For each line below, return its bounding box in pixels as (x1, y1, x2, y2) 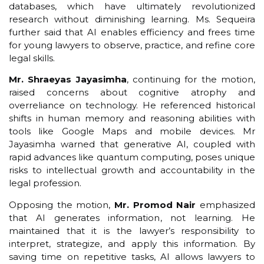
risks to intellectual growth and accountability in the (9, 164, 255, 176)
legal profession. (9, 177, 81, 189)
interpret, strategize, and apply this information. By (9, 237, 255, 249)
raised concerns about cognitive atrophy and (9, 87, 255, 98)
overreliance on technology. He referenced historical (9, 100, 255, 111)
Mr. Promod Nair (110, 199, 196, 210)
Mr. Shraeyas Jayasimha (9, 74, 127, 85)
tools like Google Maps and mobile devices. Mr (9, 126, 255, 137)
